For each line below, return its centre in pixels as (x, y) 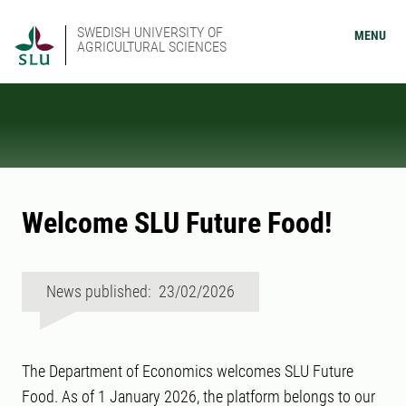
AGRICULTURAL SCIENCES (152, 47)
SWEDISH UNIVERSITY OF (150, 32)
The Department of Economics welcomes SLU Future (188, 371)
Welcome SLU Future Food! (177, 223)
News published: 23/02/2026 (140, 291)
